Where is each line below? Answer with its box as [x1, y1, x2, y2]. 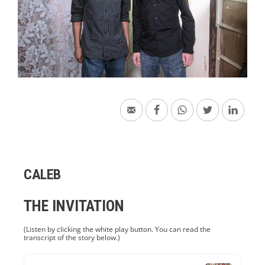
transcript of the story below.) [24, 232, 120, 243]
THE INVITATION [24, 197, 124, 215]
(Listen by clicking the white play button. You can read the [24, 224, 211, 235]
